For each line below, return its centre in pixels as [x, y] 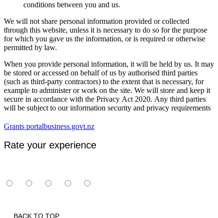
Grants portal [24, 127]
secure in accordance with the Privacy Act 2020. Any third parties [105, 99]
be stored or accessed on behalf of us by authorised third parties [101, 73]
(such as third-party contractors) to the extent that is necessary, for [104, 82]
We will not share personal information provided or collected [97, 21]
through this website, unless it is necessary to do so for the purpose [106, 30]
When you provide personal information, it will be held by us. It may [109, 64]
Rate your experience [50, 145]
